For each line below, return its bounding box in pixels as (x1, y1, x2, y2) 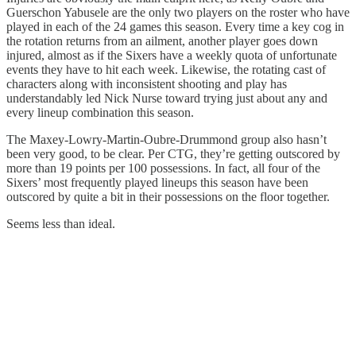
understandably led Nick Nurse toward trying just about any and (6, 91, 327, 105)
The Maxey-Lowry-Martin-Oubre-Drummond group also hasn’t (6, 132, 327, 146)
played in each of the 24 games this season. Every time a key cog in (6, 19, 344, 33)
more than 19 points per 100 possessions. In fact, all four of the (6, 161, 320, 175)
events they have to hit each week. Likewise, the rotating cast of (6, 62, 326, 76)
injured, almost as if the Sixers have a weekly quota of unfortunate (6, 48, 337, 62)
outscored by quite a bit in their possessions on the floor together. (6, 189, 330, 203)
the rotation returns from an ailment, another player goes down (6, 33, 318, 48)
